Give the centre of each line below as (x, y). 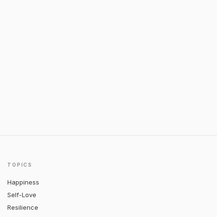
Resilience (23, 207)
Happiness (23, 182)
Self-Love (22, 195)
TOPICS (20, 165)
